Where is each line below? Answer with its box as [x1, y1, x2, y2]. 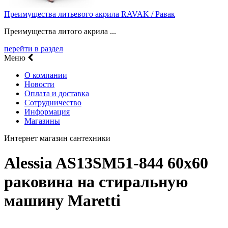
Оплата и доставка [24, 89, 89, 98]
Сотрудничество [24, 98, 81, 107]
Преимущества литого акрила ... [4, 26, 116, 36]
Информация [24, 107, 70, 116]
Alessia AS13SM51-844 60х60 [4, 154, 208, 173]
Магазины [24, 116, 60, 125]
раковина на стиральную [4, 173, 188, 191]
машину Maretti [4, 191, 121, 210]
